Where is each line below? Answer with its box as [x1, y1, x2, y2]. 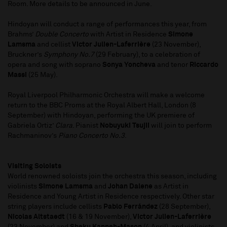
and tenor [156, 61, 190, 69]
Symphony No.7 [44, 51, 94, 59]
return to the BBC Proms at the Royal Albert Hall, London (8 [8, 102, 196, 109]
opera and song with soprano [8, 61, 102, 69]
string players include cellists [8, 203, 103, 211]
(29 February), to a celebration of [94, 51, 200, 59]
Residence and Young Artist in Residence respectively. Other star [8, 193, 214, 201]
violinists [8, 183, 39, 191]
